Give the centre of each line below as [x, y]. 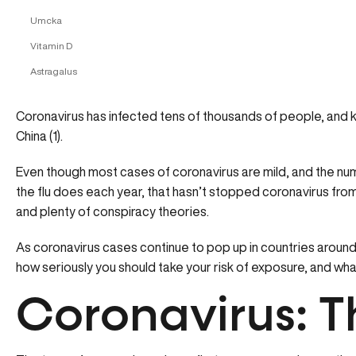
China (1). [41, 136]
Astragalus [54, 71]
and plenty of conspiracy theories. [114, 211]
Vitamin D [51, 46]
